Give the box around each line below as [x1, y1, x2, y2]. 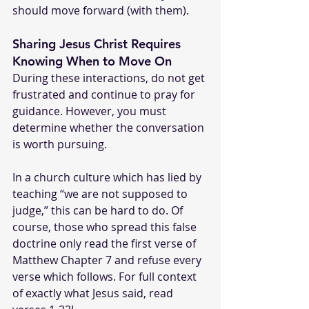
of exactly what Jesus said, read [12, 285, 176, 301]
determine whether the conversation [12, 119, 207, 135]
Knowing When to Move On [12, 52, 172, 69]
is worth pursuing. [12, 136, 107, 152]
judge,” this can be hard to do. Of [12, 202, 186, 218]
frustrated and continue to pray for [12, 86, 198, 102]
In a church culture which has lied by [12, 169, 204, 185]
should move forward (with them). [12, 2, 189, 18]
